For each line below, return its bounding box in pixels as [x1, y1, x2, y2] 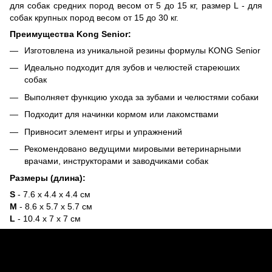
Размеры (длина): [10, 173, 86, 183]
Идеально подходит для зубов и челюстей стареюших [24, 63, 240, 73]
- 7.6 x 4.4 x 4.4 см [15, 189, 90, 200]
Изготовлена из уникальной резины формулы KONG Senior [24, 45, 260, 55]
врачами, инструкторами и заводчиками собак [24, 155, 208, 166]
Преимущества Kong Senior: [10, 29, 131, 39]
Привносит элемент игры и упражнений [24, 126, 182, 137]
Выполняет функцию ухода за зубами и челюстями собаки [24, 92, 259, 102]
